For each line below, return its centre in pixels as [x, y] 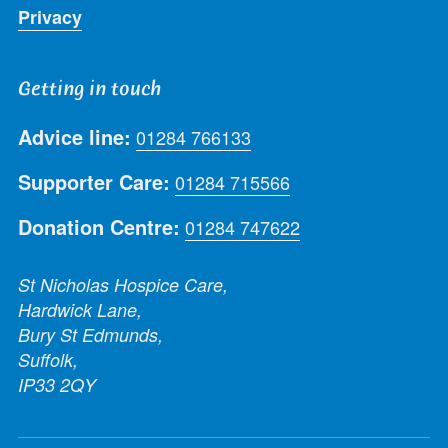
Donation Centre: [99, 226]
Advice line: [74, 136]
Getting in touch [89, 88]
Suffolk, [48, 359]
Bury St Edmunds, [90, 334]
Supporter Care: [94, 181]
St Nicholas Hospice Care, [123, 284]
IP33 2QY [57, 384]
